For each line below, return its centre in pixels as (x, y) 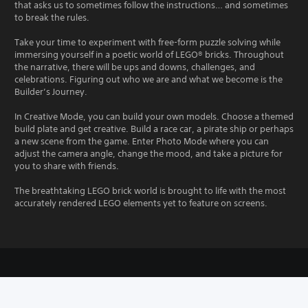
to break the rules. (52, 17)
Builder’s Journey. (51, 91)
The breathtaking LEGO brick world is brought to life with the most (150, 190)
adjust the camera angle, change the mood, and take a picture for (148, 153)
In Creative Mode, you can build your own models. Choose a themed (154, 116)
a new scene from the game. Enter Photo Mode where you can (142, 141)
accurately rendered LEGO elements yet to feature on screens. (141, 203)
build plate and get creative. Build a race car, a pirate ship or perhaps (154, 129)
